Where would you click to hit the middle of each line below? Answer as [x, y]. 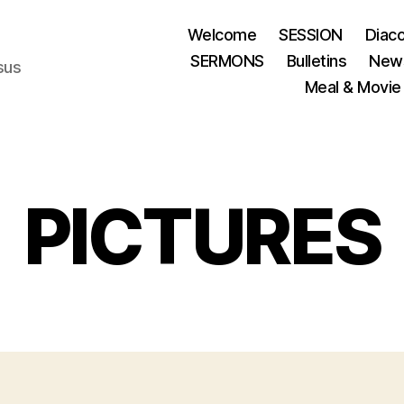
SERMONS [227, 61]
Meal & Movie [353, 87]
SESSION [311, 35]
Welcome [222, 35]
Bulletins [317, 61]
